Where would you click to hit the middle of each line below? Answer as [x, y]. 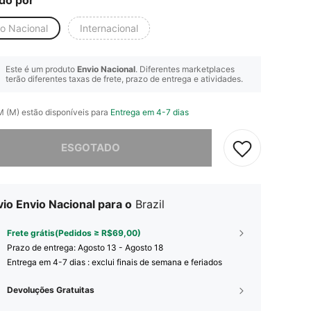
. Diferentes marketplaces [185, 69]
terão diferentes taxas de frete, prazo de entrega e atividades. [124, 78]
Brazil [150, 204]
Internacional [109, 28]
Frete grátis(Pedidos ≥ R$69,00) [74, 233]
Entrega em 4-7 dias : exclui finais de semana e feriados [115, 262]
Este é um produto [41, 69]
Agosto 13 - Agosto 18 [120, 247]
